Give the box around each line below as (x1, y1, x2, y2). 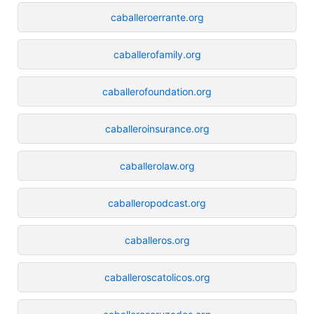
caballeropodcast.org (108, 196, 206, 209)
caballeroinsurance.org (104, 122, 210, 135)
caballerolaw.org (119, 159, 195, 172)
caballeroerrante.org (110, 11, 204, 23)
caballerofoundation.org (102, 85, 212, 97)
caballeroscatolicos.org (104, 271, 210, 283)
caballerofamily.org (113, 48, 201, 60)
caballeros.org (124, 233, 190, 246)
